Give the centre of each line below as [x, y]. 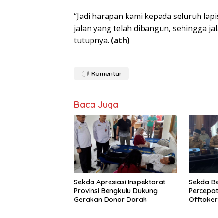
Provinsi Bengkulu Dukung [116, 191]
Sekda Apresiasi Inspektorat [120, 182]
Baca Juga [96, 105]
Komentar [107, 74]
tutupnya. [92, 41]
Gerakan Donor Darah [110, 199]
